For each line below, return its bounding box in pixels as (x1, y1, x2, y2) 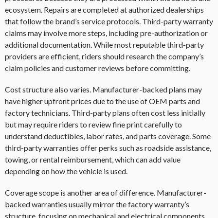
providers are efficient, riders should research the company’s (5, 52, 204, 61)
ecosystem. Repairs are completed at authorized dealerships (5, 5, 204, 15)
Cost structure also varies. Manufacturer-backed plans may (5, 85, 202, 94)
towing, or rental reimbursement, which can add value (5, 155, 181, 164)
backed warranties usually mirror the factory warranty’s (5, 200, 189, 209)
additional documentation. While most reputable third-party (5, 40, 204, 50)
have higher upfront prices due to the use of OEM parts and (5, 96, 200, 106)
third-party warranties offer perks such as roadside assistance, (5, 143, 211, 153)
